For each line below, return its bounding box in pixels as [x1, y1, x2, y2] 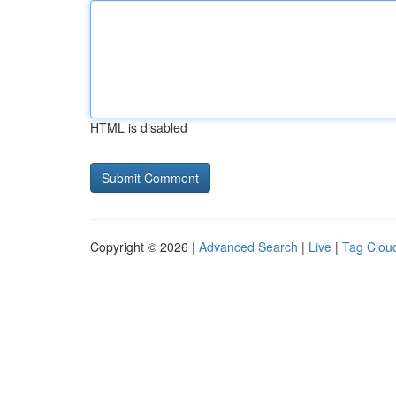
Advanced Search [199, 238, 298, 255]
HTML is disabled [90, 118, 187, 136]
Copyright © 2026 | [90, 238, 199, 255]
